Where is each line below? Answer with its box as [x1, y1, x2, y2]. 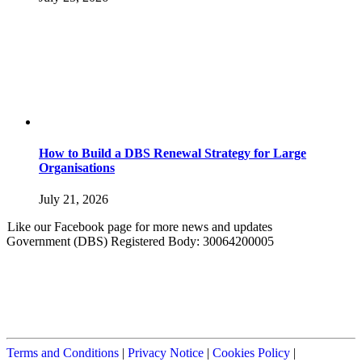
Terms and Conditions [6, 346, 119, 360]
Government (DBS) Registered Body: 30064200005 [6, 234, 274, 249]
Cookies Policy [213, 346, 290, 360]
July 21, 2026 [39, 192, 108, 207]
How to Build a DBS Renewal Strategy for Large [39, 146, 306, 161]
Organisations [39, 161, 115, 175]
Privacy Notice [128, 346, 204, 360]
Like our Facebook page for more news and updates [7, 220, 272, 234]
